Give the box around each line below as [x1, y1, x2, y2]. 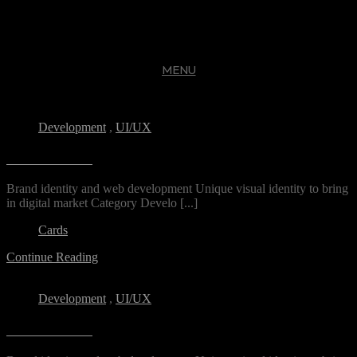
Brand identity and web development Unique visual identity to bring [6, 182, 348, 196]
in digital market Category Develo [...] [6, 196, 198, 210]
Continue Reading [6, 250, 98, 265]
